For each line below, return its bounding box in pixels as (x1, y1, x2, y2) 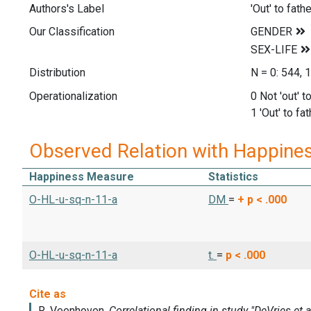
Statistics (208, 169, 258, 183)
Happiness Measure (29, 169, 134, 183)
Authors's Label (29, 1, 104, 15)
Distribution (29, 66, 85, 80)
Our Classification (29, 25, 115, 39)
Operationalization (29, 89, 117, 103)
